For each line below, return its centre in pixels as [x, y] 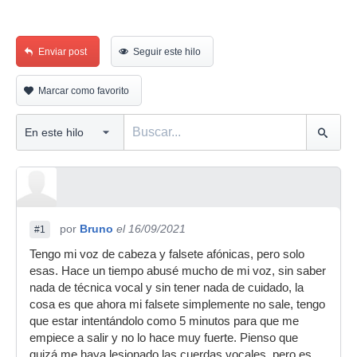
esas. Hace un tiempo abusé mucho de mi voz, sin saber [178, 271]
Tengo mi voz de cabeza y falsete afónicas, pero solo [167, 254]
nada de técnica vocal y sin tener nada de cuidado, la [167, 288]
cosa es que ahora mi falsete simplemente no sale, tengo [177, 304]
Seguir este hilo [167, 52]
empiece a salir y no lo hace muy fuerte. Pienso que [164, 338]
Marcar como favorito [84, 91]
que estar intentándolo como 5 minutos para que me [164, 321]
